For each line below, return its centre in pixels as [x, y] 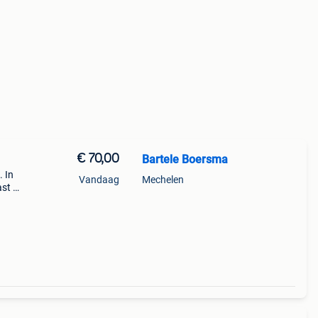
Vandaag [99, 180]
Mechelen [163, 180]
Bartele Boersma [185, 159]
